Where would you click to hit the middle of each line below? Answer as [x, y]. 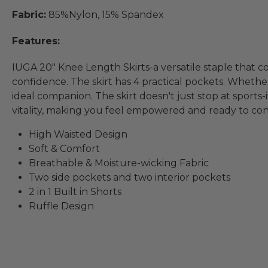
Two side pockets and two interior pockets [130, 178]
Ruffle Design [61, 206]
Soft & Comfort [64, 149]
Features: [36, 41]
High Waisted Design [78, 135]
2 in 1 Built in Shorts [75, 192]
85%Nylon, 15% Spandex [105, 15]
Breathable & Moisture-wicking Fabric [119, 163]
